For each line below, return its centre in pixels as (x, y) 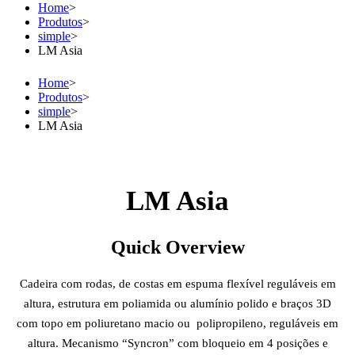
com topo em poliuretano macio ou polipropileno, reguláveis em (177, 324)
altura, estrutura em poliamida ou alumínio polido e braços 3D (177, 304)
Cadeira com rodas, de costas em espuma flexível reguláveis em (177, 284)
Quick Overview (177, 248)
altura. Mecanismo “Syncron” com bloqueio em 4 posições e (177, 344)
